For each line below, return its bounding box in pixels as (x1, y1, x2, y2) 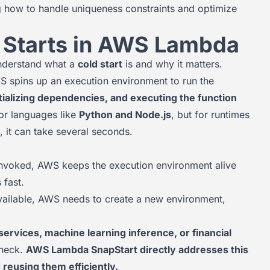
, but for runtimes (171, 108, 250, 121)
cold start (78, 58, 122, 70)
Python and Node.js (79, 108, 171, 121)
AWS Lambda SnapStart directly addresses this (26, 243, 248, 256)
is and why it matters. (122, 58, 222, 70)
